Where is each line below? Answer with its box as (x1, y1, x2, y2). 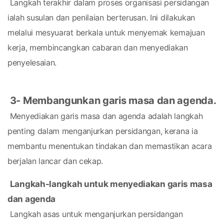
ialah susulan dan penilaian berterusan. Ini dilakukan (7, 12, 195, 22)
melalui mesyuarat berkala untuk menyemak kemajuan (7, 27, 205, 37)
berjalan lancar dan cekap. (7, 156, 103, 166)
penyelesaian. (7, 57, 57, 67)
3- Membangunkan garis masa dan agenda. (9, 94, 216, 106)
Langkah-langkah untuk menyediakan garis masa (9, 179, 212, 189)
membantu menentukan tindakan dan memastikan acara (7, 141, 212, 151)
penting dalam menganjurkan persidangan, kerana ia (7, 126, 198, 136)
